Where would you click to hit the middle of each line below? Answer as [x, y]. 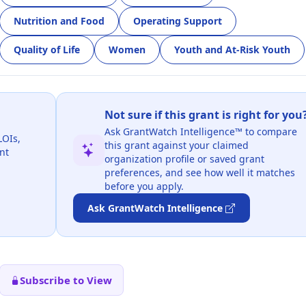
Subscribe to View [66, 280]
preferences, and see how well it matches [199, 172]
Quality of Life [47, 50]
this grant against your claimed [176, 145]
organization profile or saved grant [184, 158]
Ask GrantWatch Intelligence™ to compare [200, 131]
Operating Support [178, 21]
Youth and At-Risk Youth [232, 50]
